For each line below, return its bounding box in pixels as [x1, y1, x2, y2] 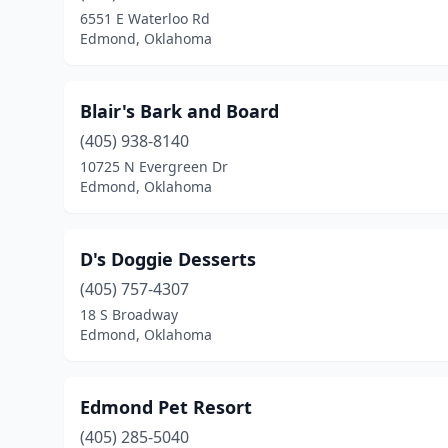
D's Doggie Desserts [80, 247, 256, 271]
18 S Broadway [80, 305, 178, 324]
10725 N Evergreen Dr [80, 157, 228, 176]
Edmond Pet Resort [80, 395, 252, 419]
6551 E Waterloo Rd [80, 9, 210, 28]
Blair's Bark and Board [80, 99, 279, 123]
